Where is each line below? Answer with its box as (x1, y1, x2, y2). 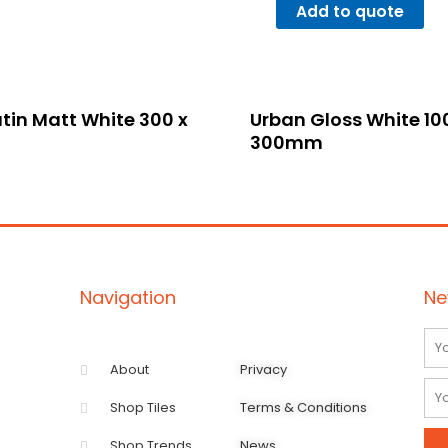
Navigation (79, 285, 176, 311)
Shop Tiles (110, 398, 177, 418)
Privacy (239, 360, 287, 380)
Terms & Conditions (239, 398, 367, 418)
